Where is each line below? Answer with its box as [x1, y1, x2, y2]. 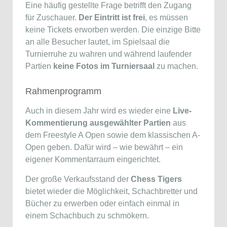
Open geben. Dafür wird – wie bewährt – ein [25, 143, 183, 152]
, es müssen [145, 13, 188, 22]
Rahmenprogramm [25, 86, 101, 96]
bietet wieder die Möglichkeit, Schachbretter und [25, 187, 198, 196]
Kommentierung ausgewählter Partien [25, 119, 171, 127]
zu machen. [155, 62, 198, 70]
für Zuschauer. [25, 13, 79, 22]
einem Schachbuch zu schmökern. [25, 211, 149, 220]
